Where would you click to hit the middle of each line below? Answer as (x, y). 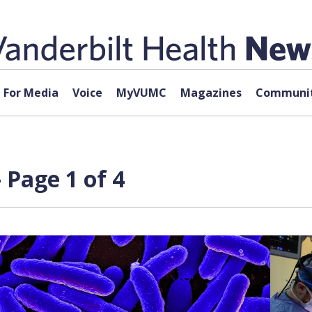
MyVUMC (141, 93)
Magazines (211, 93)
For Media (31, 93)
